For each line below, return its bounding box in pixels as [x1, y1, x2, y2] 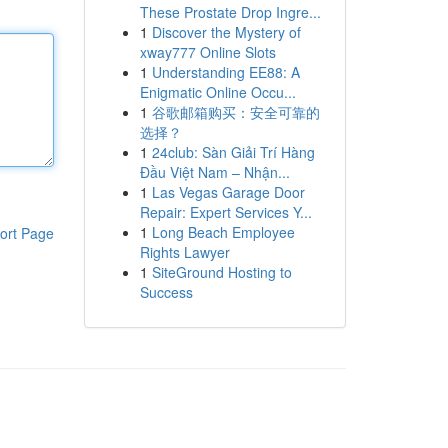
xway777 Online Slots [139, 42, 276, 62]
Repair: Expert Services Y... [139, 202, 312, 222]
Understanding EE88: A [151, 62, 300, 82]
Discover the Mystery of [151, 22, 301, 42]
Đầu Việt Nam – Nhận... [139, 162, 290, 182]
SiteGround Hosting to [151, 262, 292, 282]
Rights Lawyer [139, 242, 230, 262]
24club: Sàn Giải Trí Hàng [151, 142, 315, 162]
